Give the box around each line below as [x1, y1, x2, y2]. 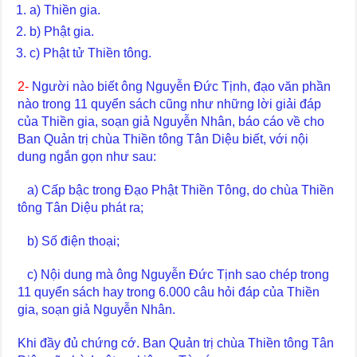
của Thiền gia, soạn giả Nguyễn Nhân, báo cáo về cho [18, 114, 325, 128]
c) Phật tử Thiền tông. [29, 45, 152, 60]
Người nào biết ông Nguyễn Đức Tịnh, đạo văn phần [29, 79, 331, 93]
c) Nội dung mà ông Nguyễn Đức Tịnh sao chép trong [18, 267, 330, 281]
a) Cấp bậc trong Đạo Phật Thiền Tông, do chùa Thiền [18, 182, 335, 197]
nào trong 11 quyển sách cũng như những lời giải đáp [18, 96, 322, 111]
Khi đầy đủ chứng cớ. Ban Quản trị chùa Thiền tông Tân [18, 335, 335, 350]
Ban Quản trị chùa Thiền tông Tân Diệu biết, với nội [18, 131, 309, 146]
